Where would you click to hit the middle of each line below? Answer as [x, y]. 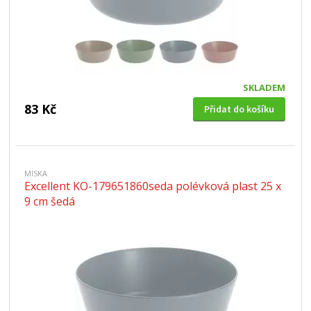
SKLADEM [264, 87]
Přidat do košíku [239, 109]
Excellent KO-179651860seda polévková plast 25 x [153, 186]
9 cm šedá [50, 201]
